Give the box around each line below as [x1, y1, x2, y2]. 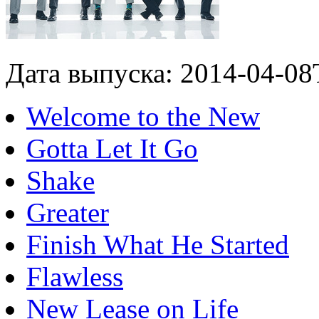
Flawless [26, 261, 123, 292]
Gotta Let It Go [26, 132, 198, 164]
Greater [26, 197, 109, 228]
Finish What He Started [26, 229, 289, 260]
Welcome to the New [26, 100, 260, 132]
